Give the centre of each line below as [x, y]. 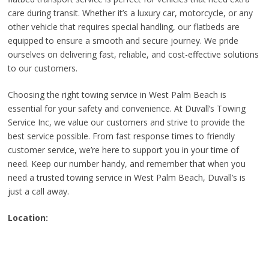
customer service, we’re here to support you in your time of [123, 150]
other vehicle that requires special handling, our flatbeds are [123, 26]
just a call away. [38, 191]
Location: [28, 217]
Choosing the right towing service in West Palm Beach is [117, 94]
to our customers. [42, 68]
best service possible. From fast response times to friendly [121, 136]
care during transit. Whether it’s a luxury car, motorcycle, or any [130, 13]
